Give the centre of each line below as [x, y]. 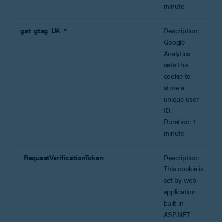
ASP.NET [177, 214]
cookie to [177, 76]
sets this [176, 64]
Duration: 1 [180, 121]
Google [174, 41]
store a [174, 87]
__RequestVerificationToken [60, 157]
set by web [180, 180]
